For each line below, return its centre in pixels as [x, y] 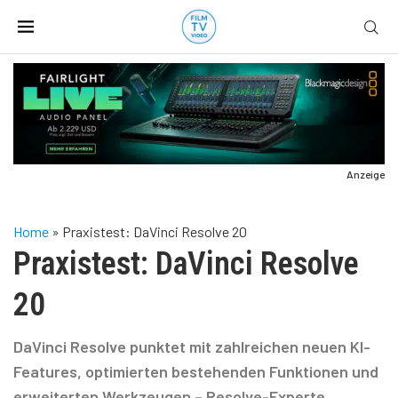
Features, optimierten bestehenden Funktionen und [196, 371]
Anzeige [366, 174]
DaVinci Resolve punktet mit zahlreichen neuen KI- [192, 346]
